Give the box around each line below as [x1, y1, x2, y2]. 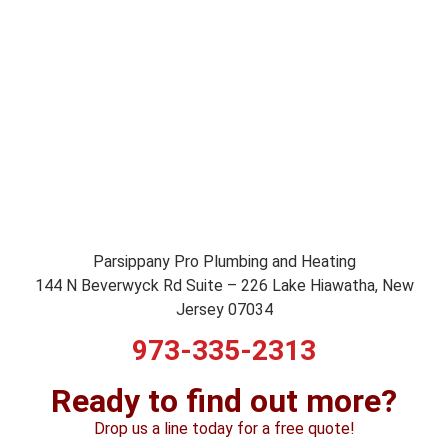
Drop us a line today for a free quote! [93, 418, 355, 438]
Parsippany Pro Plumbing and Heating [92, 252, 356, 272]
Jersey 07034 [175, 300, 273, 320]
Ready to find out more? [51, 381, 397, 420]
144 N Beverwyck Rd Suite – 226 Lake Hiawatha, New [34, 276, 414, 296]
